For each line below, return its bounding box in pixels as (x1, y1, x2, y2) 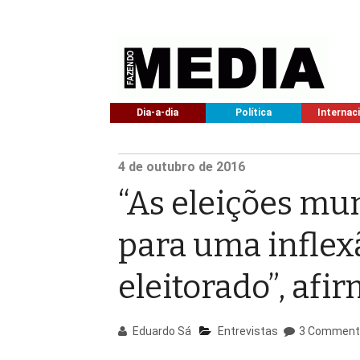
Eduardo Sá (130, 325, 192, 337)
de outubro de (125, 159, 216, 174)
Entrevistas (218, 325, 279, 337)
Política (235, 107, 272, 118)
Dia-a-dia (137, 107, 179, 118)
